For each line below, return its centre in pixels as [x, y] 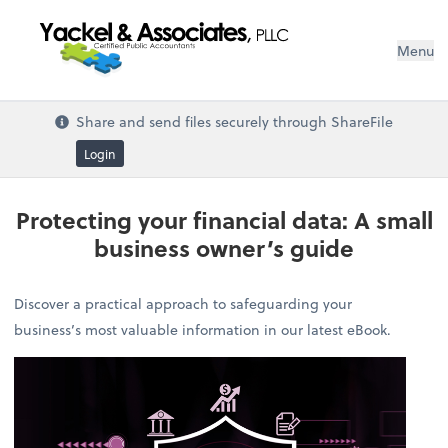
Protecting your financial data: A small [224, 220]
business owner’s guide [224, 248]
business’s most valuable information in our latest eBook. [203, 329]
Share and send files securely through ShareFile [235, 121]
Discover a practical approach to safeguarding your [183, 303]
